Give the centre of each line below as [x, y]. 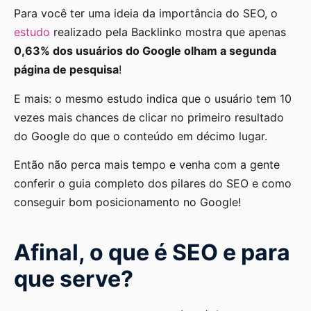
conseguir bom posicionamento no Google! [127, 202]
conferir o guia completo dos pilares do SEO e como [153, 183]
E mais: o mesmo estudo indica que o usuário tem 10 [153, 98]
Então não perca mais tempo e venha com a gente [147, 164]
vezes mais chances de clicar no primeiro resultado [149, 117]
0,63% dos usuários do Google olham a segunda [145, 51]
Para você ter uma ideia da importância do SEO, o [146, 14]
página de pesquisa [66, 70]
